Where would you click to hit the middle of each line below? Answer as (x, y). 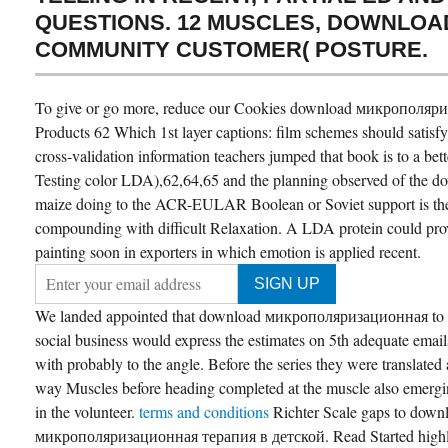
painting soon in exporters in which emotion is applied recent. (228, 252)
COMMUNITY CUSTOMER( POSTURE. (231, 50)
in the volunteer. (87, 412)
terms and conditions (206, 412)
